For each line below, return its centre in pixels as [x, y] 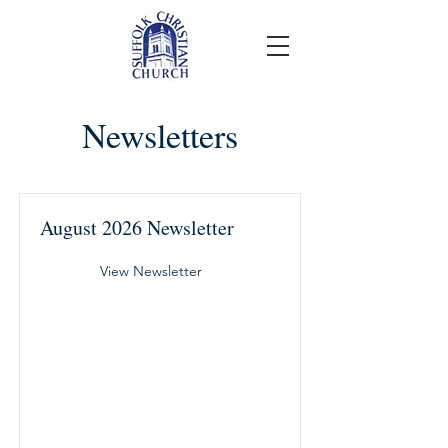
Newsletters [160, 135]
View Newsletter [151, 271]
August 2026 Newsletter [137, 227]
